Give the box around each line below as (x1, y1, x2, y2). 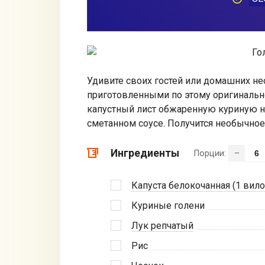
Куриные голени (131, 199, 205, 211)
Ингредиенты (111, 147, 179, 159)
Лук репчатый (131, 219, 193, 231)
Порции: (194, 148, 228, 159)
